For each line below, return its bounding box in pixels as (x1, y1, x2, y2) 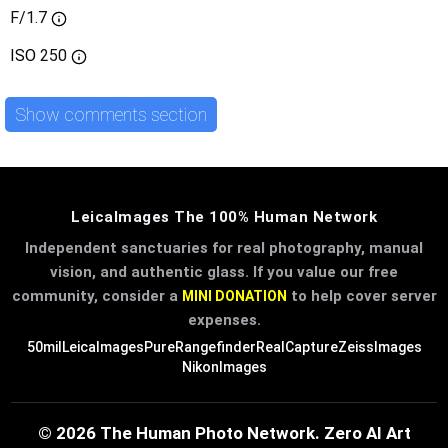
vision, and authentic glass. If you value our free (50, 263, 398, 282)
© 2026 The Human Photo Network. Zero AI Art (37, 423, 411, 444)
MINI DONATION (181, 288, 287, 305)
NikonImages (181, 359, 267, 376)
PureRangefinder (143, 339, 256, 356)
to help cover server (286, 287, 437, 306)
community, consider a (11, 287, 182, 306)
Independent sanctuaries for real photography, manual (25, 239, 423, 258)
